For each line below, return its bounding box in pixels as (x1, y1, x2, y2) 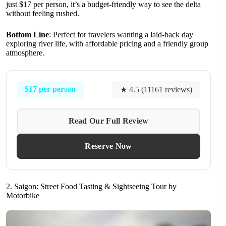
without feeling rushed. (6, 9, 79, 18)
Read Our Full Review (68, 116, 149, 125)
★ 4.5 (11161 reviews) (120, 85, 193, 94)
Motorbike (6, 191, 39, 200)
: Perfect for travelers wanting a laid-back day (49, 30, 193, 39)
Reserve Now (85, 141, 132, 150)
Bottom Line (6, 30, 49, 39)
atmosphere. (6, 48, 44, 57)
